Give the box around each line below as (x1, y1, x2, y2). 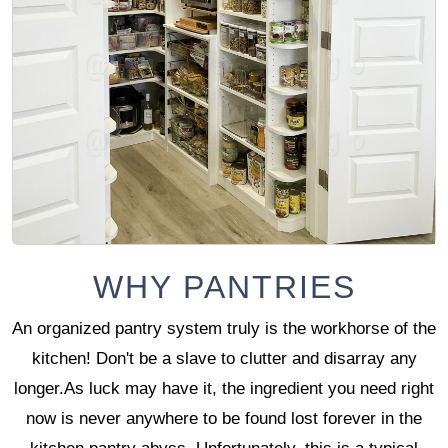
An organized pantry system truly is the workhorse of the (12, 318, 436, 338)
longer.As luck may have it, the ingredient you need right (14, 378, 434, 398)
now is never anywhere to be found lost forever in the (26, 408, 422, 428)
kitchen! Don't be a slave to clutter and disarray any (31, 348, 417, 368)
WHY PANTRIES (92, 268, 356, 305)
